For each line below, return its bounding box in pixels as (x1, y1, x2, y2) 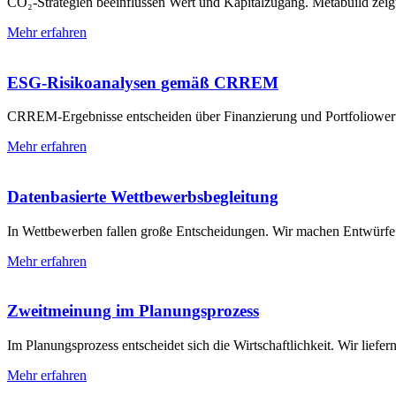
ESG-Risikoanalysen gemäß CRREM (7, 72, 278, 92)
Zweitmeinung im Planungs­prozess (7, 301, 259, 321)
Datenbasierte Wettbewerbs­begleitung (7, 187, 278, 206)
